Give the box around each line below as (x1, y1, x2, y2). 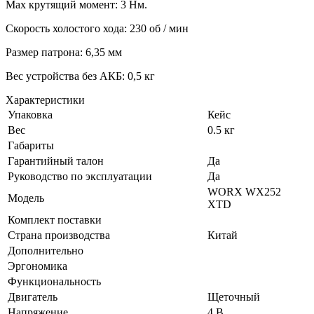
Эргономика (8, 259, 67, 272)
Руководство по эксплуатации (8, 170, 152, 182)
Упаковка (8, 108, 53, 121)
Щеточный (207, 290, 260, 303)
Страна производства (8, 228, 110, 241)
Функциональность (8, 275, 101, 287)
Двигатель (8, 290, 57, 303)
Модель (8, 191, 44, 204)
